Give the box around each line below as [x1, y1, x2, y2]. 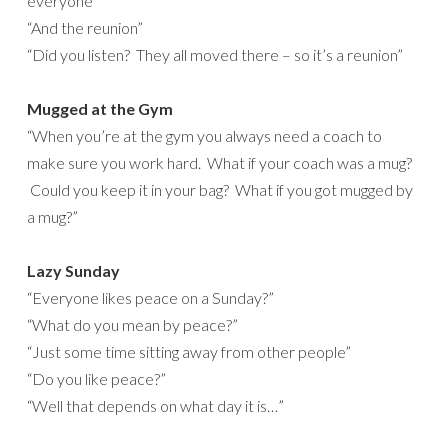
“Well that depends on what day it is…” [27, 396, 284, 416]
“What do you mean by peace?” [27, 315, 238, 335]
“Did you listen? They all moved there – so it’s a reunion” [27, 45, 403, 65]
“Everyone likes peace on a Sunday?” [27, 288, 274, 308]
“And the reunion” [27, 18, 143, 38]
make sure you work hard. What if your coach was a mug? [27, 153, 412, 173]
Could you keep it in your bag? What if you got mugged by [27, 180, 413, 200]
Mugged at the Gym [27, 99, 173, 119]
